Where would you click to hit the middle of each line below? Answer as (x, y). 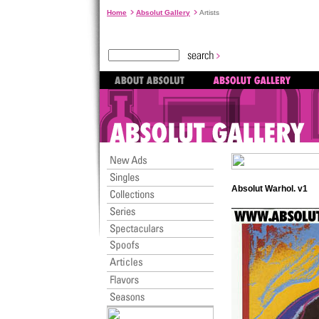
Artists (208, 12)
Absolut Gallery (163, 12)
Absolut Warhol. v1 (270, 189)
